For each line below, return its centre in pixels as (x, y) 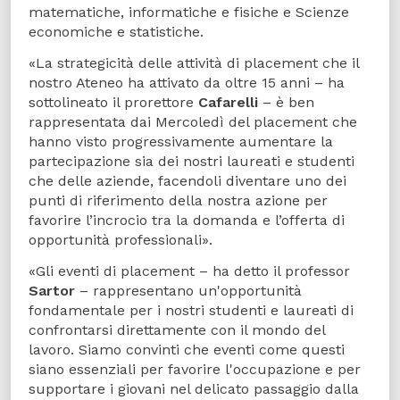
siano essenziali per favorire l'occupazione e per (195, 369)
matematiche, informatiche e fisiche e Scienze (189, 12)
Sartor (52, 290)
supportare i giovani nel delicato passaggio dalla (194, 388)
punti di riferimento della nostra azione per (178, 200)
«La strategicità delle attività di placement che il (194, 62)
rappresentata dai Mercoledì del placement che (193, 121)
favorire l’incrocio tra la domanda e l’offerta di (187, 220)
